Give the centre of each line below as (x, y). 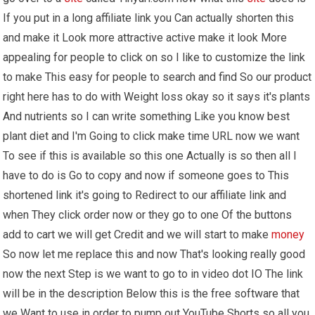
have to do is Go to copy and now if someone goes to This (146, 175)
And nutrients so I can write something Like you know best (147, 116)
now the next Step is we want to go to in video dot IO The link (153, 274)
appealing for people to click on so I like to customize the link (154, 57)
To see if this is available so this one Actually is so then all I (150, 155)
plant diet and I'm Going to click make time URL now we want (152, 136)
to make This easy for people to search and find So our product (157, 77)
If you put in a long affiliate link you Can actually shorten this (149, 18)
